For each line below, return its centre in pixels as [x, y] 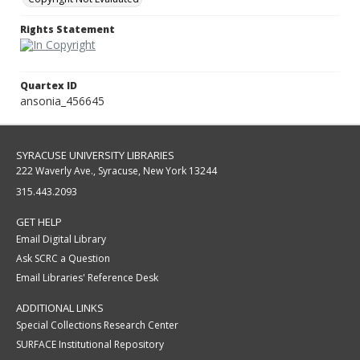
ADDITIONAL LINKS [60, 308]
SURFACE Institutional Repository [90, 345]
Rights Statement [67, 30]
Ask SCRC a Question [63, 259]
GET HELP [39, 222]
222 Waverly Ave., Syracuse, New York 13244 [117, 171]
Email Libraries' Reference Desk [87, 278]
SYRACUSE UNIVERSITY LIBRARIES [95, 155]
